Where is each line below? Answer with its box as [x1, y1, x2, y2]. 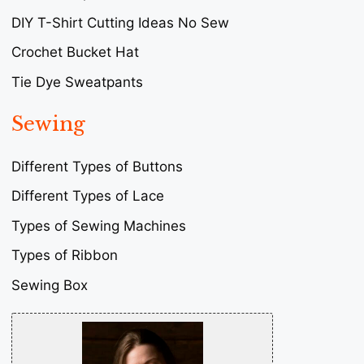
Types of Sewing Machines [11, 217, 186, 234]
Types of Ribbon [11, 247, 118, 264]
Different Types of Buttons [11, 158, 183, 175]
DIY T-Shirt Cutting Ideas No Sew [11, 14, 229, 31]
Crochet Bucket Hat [11, 44, 139, 61]
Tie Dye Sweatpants [11, 73, 143, 90]
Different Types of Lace [11, 188, 164, 205]
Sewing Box [11, 276, 88, 293]
